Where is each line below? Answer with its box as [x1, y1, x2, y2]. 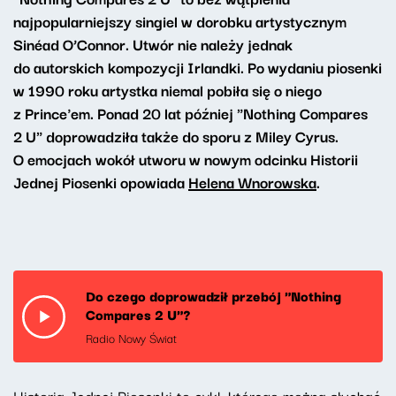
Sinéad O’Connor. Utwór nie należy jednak [13, 32, 293, 57]
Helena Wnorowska [188, 170, 316, 194]
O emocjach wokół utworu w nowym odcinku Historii [13, 147, 358, 171]
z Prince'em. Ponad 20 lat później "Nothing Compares [13, 101, 368, 126]
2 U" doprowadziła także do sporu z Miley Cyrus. [13, 124, 339, 148]
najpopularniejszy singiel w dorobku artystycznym [13, 9, 346, 34]
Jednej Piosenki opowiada [13, 170, 188, 194]
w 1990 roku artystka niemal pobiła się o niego [13, 78, 322, 103]
